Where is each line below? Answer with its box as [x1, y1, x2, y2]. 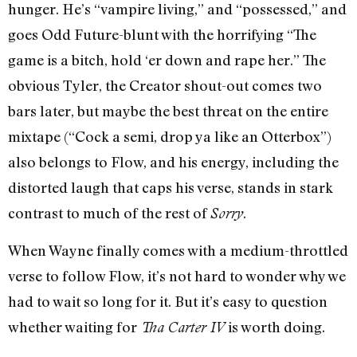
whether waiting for [8, 318, 140, 336]
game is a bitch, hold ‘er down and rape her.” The [8, 51, 326, 69]
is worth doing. [225, 318, 325, 336]
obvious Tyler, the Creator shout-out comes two [8, 76, 322, 95]
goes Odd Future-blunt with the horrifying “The [8, 25, 316, 44]
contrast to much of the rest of [8, 204, 210, 222]
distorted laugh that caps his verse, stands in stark [8, 178, 333, 197]
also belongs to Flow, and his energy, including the [8, 153, 339, 171]
